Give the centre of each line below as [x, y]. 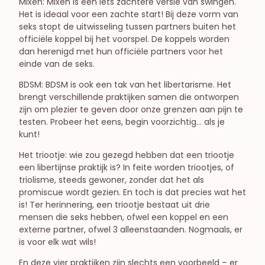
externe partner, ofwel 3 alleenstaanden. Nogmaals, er [131, 229]
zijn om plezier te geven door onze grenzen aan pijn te [131, 109]
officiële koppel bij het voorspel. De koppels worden [124, 39]
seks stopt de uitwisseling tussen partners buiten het [127, 26]
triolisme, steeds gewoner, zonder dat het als [112, 180]
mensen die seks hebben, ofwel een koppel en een [124, 217]
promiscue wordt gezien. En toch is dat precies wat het [132, 192]
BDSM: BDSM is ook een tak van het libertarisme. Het [125, 84]
